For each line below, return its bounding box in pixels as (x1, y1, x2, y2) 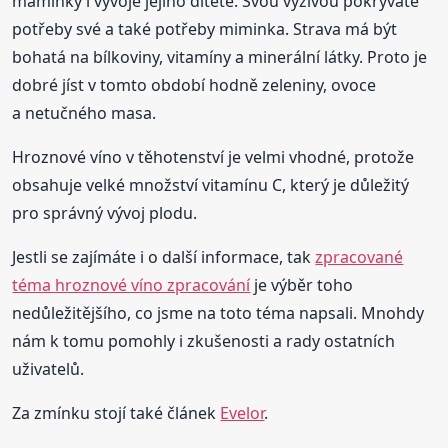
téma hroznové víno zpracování (12, 274, 251, 297)
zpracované (315, 246, 404, 269)
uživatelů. (12, 358, 85, 381)
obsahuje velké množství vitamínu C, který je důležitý (12, 174, 410, 197)
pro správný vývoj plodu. (12, 202, 198, 225)
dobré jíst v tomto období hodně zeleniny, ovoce (12, 74, 377, 97)
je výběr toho (250, 274, 354, 297)
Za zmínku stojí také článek (12, 402, 221, 425)
